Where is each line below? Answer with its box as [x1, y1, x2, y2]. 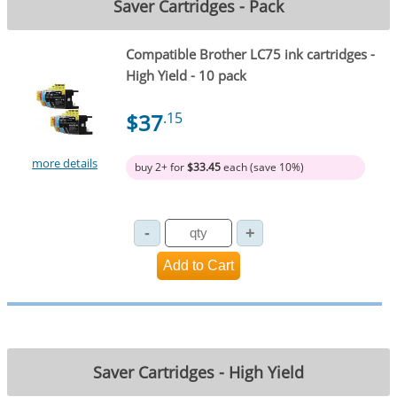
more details [32, 155, 98, 172]
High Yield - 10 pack [125, 66, 246, 85]
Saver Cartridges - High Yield [93, 362, 304, 384]
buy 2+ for [134, 160, 187, 175]
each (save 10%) [220, 160, 304, 175]
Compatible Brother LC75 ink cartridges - [125, 45, 375, 64]
